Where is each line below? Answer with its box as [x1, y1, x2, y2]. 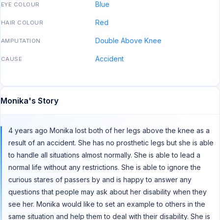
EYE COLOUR [1, 1, 40, 8]
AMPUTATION [1, 37, 41, 45]
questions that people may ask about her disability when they [8, 188, 207, 196]
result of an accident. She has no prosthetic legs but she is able [8, 138, 214, 147]
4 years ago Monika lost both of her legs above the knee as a [8, 126, 210, 135]
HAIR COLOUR [1, 19, 44, 27]
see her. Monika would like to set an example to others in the [8, 200, 205, 209]
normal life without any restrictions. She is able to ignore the [8, 163, 201, 172]
